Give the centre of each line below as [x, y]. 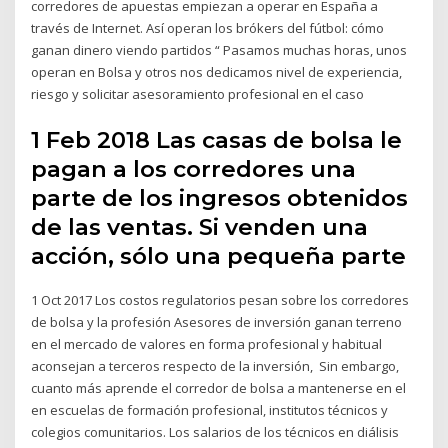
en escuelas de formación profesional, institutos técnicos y [210, 409]
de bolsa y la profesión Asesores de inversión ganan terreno [217, 321]
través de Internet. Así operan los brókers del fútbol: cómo [208, 28]
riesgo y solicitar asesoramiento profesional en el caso [199, 94]
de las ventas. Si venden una [200, 226]
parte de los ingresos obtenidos [220, 197]
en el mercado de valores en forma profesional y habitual [207, 343]
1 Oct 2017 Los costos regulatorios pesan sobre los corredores [220, 299]
